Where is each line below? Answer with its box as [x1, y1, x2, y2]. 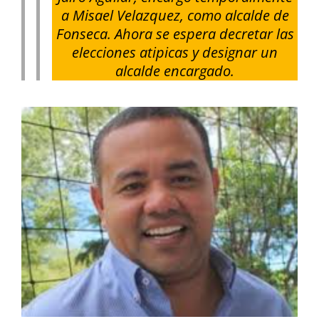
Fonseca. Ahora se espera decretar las [56, 24, 294, 44]
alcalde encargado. [115, 61, 235, 81]
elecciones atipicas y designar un [72, 43, 278, 63]
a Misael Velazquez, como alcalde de [61, 6, 289, 26]
